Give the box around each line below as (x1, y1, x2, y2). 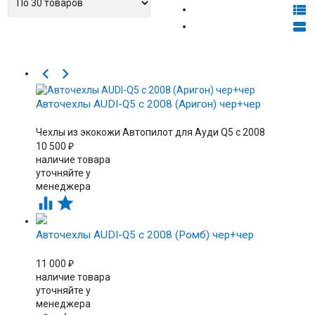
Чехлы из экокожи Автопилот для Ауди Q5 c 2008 (35, 127, 265, 138)
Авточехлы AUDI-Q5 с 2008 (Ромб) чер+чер (35, 229, 254, 241)
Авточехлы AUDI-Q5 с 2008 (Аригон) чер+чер (35, 98, 261, 110)
